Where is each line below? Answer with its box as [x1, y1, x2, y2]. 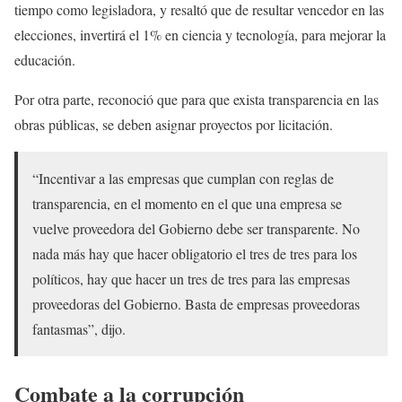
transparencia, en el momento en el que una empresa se [32, 194, 342, 214]
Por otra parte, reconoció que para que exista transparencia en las [14, 90, 379, 109]
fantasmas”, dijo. [32, 319, 126, 339]
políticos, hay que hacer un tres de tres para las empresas [32, 269, 350, 289]
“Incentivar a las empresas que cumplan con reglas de [32, 169, 334, 188]
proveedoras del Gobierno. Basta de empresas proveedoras [32, 294, 360, 314]
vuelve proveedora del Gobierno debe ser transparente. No [32, 219, 360, 239]
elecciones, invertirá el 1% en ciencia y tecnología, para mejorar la [14, 25, 386, 45]
